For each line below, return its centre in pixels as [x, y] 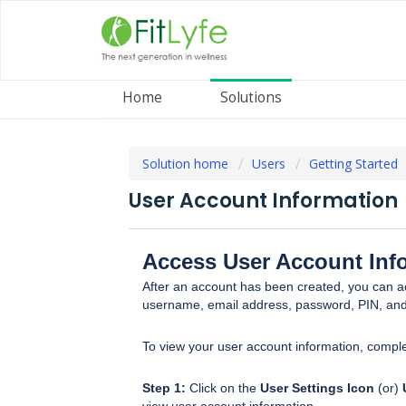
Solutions [251, 97]
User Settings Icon [317, 387]
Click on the [223, 387]
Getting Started [353, 164]
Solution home [187, 164]
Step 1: [164, 387]
